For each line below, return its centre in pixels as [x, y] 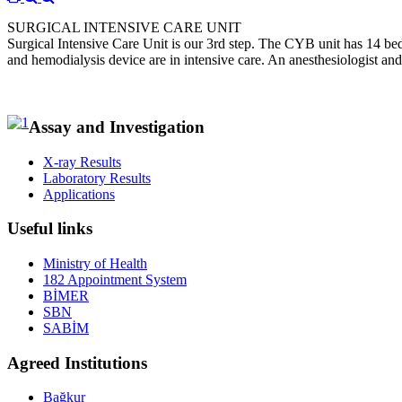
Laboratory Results [97, 178]
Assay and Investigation [117, 127]
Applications [79, 194]
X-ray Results [82, 162]
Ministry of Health [95, 263]
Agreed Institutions [77, 363]
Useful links [50, 229]
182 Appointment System [115, 280]
